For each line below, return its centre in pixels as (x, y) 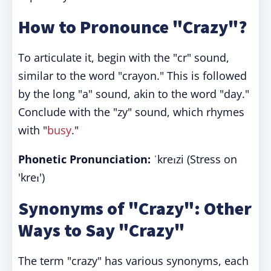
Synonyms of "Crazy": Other (135, 208)
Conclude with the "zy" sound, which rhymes (131, 112)
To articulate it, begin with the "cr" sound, (124, 57)
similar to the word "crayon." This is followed (132, 76)
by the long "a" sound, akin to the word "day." (134, 94)
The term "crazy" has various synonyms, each (133, 261)
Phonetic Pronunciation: (84, 159)
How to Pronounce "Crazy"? (132, 27)
